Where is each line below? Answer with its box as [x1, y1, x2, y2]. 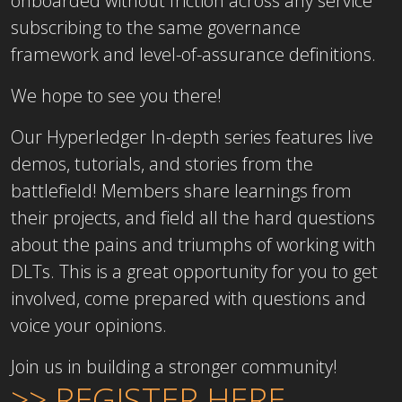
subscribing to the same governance [11, 14, 301, 39]
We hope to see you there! [11, 83, 222, 108]
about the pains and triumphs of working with [11, 232, 376, 257]
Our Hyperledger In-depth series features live [11, 124, 373, 149]
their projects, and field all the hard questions [11, 205, 375, 230]
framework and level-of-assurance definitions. [11, 41, 376, 66]
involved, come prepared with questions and [11, 285, 366, 310]
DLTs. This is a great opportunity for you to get [11, 258, 378, 284]
